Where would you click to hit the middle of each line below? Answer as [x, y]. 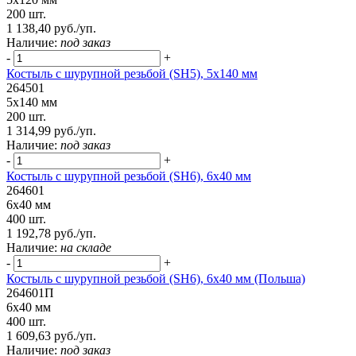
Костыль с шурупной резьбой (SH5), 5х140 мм [132, 74]
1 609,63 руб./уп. [51, 336]
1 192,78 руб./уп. [51, 234]
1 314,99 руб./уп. [51, 131]
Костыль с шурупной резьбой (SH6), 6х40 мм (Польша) [156, 279]
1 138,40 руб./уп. [51, 29]
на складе [86, 248]
